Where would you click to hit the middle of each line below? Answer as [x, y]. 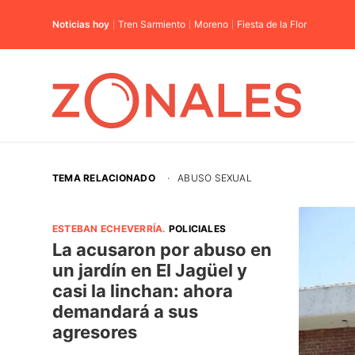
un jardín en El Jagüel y [150, 270]
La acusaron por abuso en [162, 250]
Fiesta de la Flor [272, 24]
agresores [95, 332]
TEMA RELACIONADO [104, 178]
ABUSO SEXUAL [215, 178]
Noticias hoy [81, 24]
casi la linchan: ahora [143, 291]
